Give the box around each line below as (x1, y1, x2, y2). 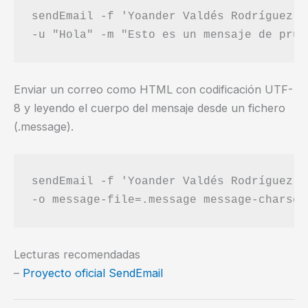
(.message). (14, 119, 74, 133)
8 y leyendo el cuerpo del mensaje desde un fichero (14, 100, 285, 115)
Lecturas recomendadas (14, 247, 140, 261)
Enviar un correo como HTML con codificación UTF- (14, 82, 293, 96)
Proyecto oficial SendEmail (23, 265, 163, 280)
